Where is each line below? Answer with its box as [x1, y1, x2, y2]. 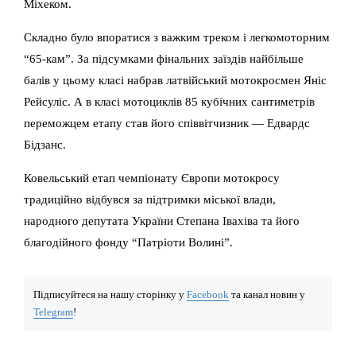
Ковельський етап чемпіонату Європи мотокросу [24, 171, 280, 185]
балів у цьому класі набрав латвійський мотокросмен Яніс [24, 73, 327, 87]
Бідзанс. [24, 137, 66, 152]
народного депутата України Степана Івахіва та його [24, 214, 300, 228]
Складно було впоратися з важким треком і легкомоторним [24, 30, 330, 44]
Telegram [33, 307, 73, 319]
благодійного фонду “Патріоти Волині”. [24, 235, 233, 250]
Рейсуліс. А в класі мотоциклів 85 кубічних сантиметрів [24, 95, 315, 109]
